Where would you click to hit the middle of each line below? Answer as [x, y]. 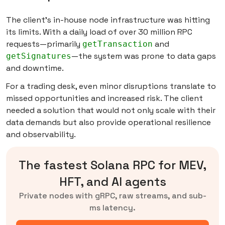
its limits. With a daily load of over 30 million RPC [99, 32]
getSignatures [39, 56]
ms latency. [113, 208]
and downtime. [36, 68]
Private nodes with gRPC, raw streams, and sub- [113, 196]
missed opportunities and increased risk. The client [104, 98]
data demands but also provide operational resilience [108, 123]
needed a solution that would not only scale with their [111, 110]
